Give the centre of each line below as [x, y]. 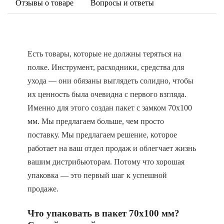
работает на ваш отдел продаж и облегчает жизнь [112, 148]
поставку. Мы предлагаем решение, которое [102, 135]
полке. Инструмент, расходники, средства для [106, 67]
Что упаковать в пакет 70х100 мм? [103, 213]
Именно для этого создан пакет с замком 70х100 [110, 108]
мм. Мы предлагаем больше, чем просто [96, 121]
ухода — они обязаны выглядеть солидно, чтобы [110, 81]
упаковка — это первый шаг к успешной [97, 175]
